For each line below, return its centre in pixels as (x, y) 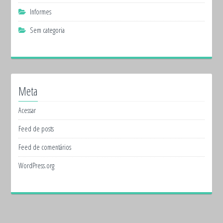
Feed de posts (36, 129)
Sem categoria (48, 30)
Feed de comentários (45, 147)
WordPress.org (37, 166)
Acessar (27, 111)
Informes (41, 12)
